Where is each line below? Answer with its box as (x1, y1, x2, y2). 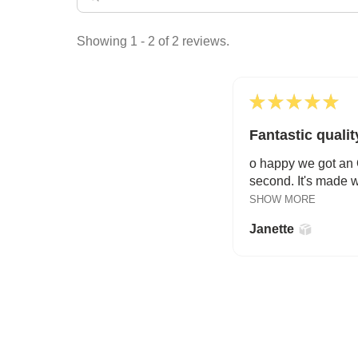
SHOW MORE (249, 193, 316, 206)
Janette (249, 222, 294, 237)
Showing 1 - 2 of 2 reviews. (77, 34, 229, 49)
